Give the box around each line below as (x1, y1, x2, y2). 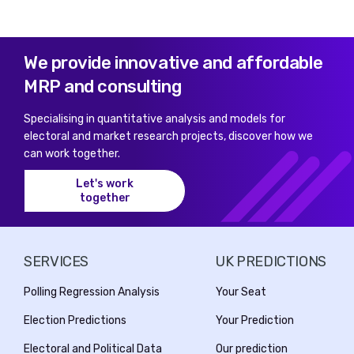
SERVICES (24, 253, 89, 270)
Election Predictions (24, 314, 126, 327)
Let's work (76, 176, 134, 190)
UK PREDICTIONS (216, 253, 326, 270)
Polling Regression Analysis (24, 285, 160, 299)
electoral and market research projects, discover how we (24, 130, 313, 143)
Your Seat (216, 285, 267, 299)
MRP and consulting (24, 76, 182, 97)
